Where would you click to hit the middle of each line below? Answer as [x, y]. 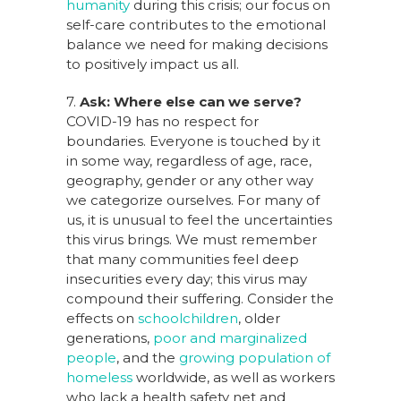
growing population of [255, 358]
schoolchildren [188, 318]
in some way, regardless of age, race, [189, 161]
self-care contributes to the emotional [196, 25]
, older [259, 318]
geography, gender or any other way [190, 180]
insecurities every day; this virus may [187, 279]
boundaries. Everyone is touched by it [193, 141]
